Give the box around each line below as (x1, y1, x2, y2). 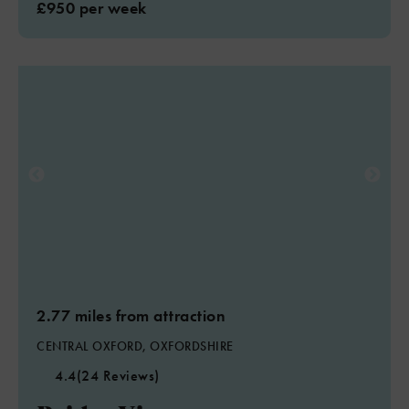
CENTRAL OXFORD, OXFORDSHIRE (37, 338, 234, 354)
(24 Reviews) (76, 366, 160, 385)
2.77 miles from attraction (37, 305, 225, 326)
